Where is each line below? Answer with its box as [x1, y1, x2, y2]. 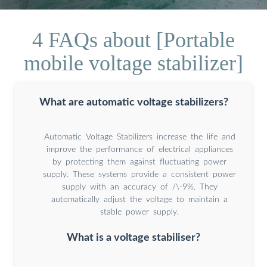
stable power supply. [100, 207, 179, 216]
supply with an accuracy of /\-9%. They [61, 182, 218, 191]
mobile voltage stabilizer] [24, 51, 243, 75]
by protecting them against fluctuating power [52, 157, 226, 166]
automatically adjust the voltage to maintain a [51, 195, 228, 204]
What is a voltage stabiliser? [67, 232, 200, 243]
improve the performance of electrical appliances [46, 145, 233, 154]
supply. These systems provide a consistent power [43, 170, 236, 179]
